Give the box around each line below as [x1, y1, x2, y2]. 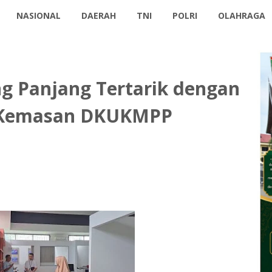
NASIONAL [16, 10, 61, 21]
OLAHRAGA [218, 10, 266, 21]
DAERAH [81, 10, 117, 21]
